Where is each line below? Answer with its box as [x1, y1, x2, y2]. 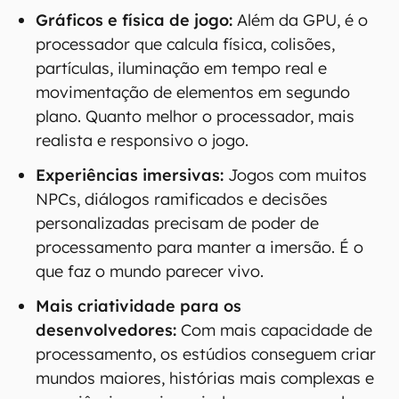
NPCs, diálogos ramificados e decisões [36, 189, 328, 209]
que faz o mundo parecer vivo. [36, 261, 264, 281]
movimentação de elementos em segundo [36, 82, 350, 102]
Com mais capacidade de [176, 320, 372, 340]
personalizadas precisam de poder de [36, 213, 319, 233]
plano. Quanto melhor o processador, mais [36, 106, 354, 126]
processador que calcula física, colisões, [36, 34, 335, 54]
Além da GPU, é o [232, 10, 368, 30]
